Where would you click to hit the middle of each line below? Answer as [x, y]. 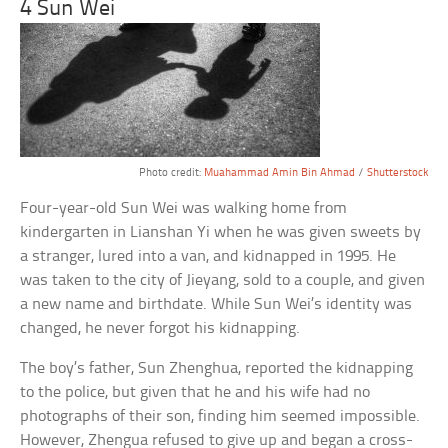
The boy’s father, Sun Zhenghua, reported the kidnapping [217, 368]
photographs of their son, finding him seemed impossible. [220, 416]
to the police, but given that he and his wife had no [195, 392]
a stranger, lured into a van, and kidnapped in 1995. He [208, 256]
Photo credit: [171, 172]
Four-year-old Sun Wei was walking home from [184, 208]
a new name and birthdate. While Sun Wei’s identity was [216, 304]
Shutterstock [397, 172]
